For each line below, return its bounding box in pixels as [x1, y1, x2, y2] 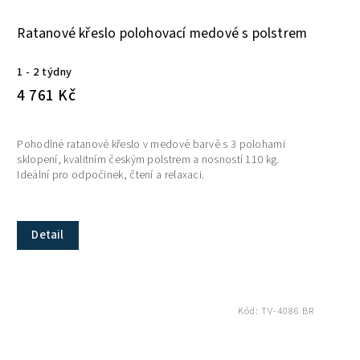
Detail [31, 226, 64, 243]
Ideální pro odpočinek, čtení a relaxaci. [17, 166, 205, 183]
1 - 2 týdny [17, 63, 72, 80]
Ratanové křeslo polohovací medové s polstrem [17, 22, 308, 43]
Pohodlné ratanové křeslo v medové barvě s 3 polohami [17, 136, 285, 153]
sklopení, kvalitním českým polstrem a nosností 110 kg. [17, 151, 280, 168]
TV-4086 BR [260, 304, 314, 318]
